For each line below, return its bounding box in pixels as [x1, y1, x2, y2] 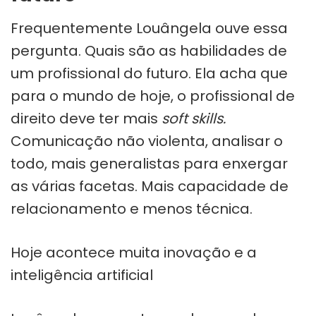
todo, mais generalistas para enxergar [11, 153, 288, 174]
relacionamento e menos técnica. [11, 198, 253, 219]
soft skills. [162, 108, 226, 128]
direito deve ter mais [11, 108, 162, 128]
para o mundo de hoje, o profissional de [11, 85, 295, 106]
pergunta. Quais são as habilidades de [11, 40, 287, 61]
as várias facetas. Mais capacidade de [11, 176, 288, 196]
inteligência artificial [11, 265, 153, 285]
